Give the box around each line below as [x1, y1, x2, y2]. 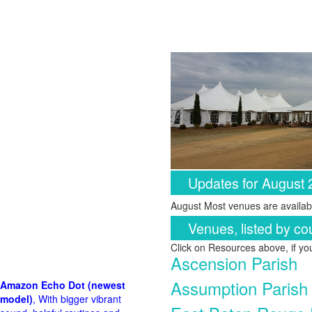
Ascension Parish [171, 251, 297, 275]
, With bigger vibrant [33, 292, 121, 306]
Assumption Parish [171, 276, 308, 300]
